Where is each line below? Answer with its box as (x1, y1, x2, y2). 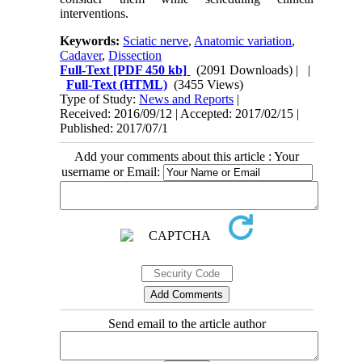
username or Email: (61, 164, 163, 179)
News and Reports (139, 91, 234, 106)
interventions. (60, 6, 129, 20)
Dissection (108, 48, 162, 62)
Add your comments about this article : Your (74, 149, 299, 163)
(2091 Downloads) (196, 62, 293, 77)
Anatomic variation (194, 33, 293, 48)
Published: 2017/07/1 (60, 120, 169, 135)
